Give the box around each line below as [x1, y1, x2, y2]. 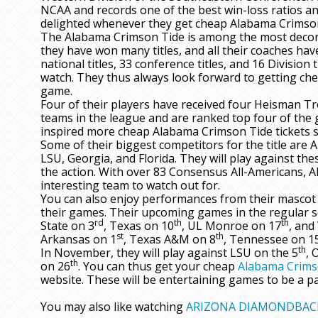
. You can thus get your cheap [78, 258, 238, 275]
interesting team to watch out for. [40, 177, 220, 194]
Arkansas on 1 [40, 231, 116, 248]
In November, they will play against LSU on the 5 [40, 245, 298, 261]
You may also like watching [40, 299, 186, 315]
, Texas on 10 [104, 218, 174, 234]
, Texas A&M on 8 [124, 231, 216, 248]
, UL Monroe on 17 [182, 218, 281, 234]
